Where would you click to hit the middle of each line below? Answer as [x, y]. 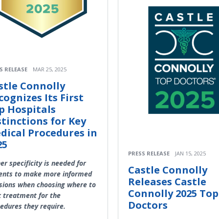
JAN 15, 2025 [190, 153]
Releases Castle [167, 182]
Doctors [148, 205]
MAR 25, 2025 [50, 69]
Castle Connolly [168, 170]
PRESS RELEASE [149, 153]
